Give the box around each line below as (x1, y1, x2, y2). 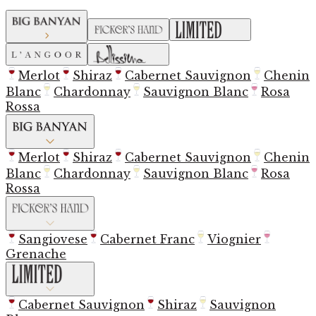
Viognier (207, 232, 261, 246)
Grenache (6, 247, 66, 261)
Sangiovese (18, 232, 87, 246)
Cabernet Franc (100, 232, 195, 246)
